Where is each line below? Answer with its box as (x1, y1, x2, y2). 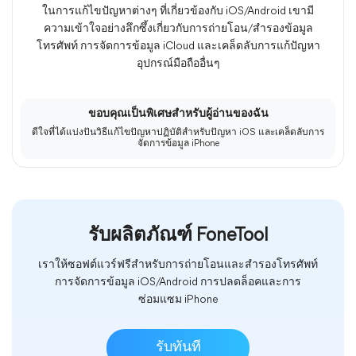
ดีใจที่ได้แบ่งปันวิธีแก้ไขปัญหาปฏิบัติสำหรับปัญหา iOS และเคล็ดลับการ (32, 128, 324, 137)
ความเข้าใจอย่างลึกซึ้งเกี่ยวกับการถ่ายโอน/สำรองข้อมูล (43, 23, 313, 35)
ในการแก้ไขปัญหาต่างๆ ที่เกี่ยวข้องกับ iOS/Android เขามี (42, 6, 314, 17)
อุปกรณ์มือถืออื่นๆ (136, 58, 220, 70)
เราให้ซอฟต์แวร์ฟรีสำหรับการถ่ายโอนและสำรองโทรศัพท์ (38, 259, 318, 271)
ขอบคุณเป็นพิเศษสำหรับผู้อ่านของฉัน (87, 108, 269, 120)
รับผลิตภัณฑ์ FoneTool (87, 226, 269, 246)
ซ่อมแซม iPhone (137, 294, 219, 306)
